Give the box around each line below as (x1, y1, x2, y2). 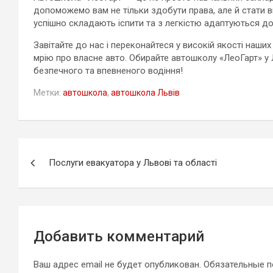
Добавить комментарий (34, 228, 204, 246)
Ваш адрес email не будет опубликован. (34, 259, 201, 271)
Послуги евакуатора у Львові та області (49, 157, 217, 169)
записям (18, 188, 95, 212)
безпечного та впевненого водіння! (34, 65, 183, 77)
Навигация (18, 138, 116, 162)
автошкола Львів (111, 88, 180, 98)
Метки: (34, 88, 61, 98)
